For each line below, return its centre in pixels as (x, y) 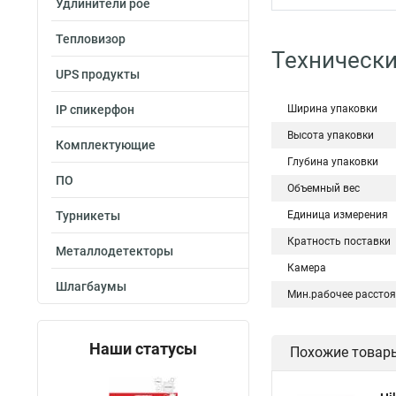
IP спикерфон (95, 110)
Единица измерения (338, 215)
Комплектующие (106, 145)
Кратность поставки (339, 241)
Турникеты (88, 216)
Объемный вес (324, 188)
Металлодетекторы (114, 251)
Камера (307, 268)
